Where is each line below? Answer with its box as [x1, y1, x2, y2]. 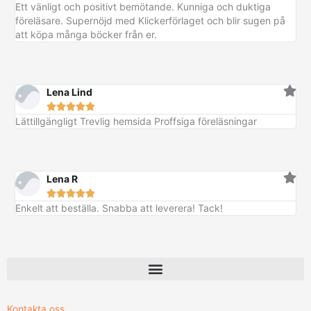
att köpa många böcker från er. [15, 28, 157, 40]
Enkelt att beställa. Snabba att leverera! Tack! [15, 201, 223, 214]
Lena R [46, 172, 78, 185]
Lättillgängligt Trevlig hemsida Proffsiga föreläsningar [15, 115, 257, 127]
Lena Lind [46, 85, 92, 98]
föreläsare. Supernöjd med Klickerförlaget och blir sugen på [15, 14, 285, 26]
